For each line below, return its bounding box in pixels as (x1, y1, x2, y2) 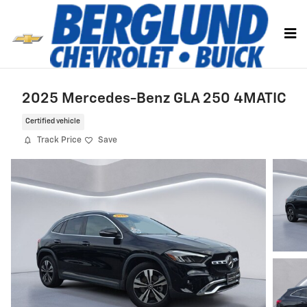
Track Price (37, 136, 82, 145)
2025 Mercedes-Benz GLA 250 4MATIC (22, 92, 286, 106)
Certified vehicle (25, 118, 81, 125)
